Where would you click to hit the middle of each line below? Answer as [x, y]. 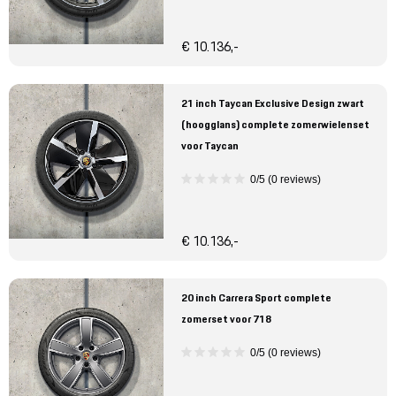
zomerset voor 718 [226, 319]
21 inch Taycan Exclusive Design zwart [273, 103]
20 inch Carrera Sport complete [256, 298]
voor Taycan [210, 146]
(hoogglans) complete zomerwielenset [275, 125]
